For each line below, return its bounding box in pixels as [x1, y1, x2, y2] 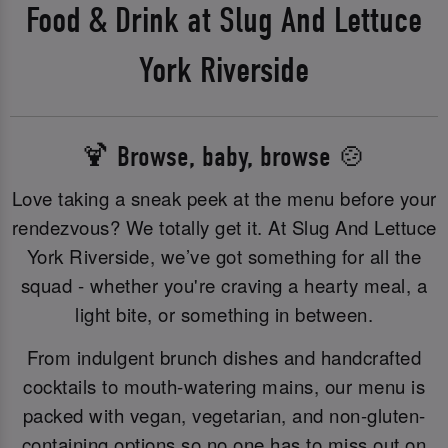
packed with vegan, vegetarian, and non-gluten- [22, 402, 426, 429]
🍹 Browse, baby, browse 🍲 [81, 139, 367, 173]
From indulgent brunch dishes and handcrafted [27, 344, 421, 371]
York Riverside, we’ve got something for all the [26, 242, 422, 269]
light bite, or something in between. [75, 300, 373, 327]
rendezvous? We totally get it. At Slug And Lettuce [11, 213, 437, 240]
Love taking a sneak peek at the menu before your [11, 184, 437, 211]
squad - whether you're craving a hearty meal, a [20, 271, 428, 298]
